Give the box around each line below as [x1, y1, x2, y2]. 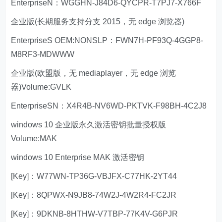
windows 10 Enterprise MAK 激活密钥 [11, 153, 145, 162]
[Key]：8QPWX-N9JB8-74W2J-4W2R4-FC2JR [11, 190, 177, 199]
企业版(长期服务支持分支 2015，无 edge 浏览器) [11, 17, 185, 26]
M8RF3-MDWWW [11, 50, 75, 58]
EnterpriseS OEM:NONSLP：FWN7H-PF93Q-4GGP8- [11, 36, 204, 45]
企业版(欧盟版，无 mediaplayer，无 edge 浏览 [11, 68, 176, 77]
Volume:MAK [11, 134, 57, 143]
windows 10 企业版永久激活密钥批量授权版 [11, 120, 166, 129]
